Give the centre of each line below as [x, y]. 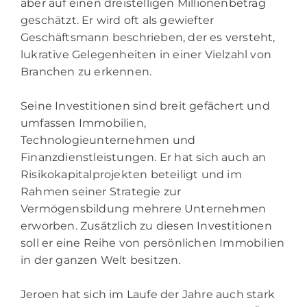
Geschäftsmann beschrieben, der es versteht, [148, 37]
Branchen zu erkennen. [86, 71]
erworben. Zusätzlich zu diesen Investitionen [146, 225]
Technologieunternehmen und [108, 140]
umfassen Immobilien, [83, 123]
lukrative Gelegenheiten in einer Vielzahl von [146, 54]
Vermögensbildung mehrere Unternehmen [144, 208]
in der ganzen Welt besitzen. [101, 260]
